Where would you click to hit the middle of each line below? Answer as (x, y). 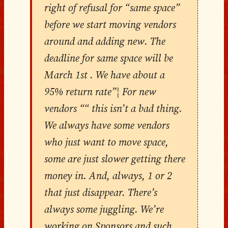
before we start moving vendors (110, 24)
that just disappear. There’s (101, 192)
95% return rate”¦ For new (100, 91)
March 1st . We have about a (104, 75)
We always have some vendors (107, 125)
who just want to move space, (106, 142)
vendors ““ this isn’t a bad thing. (113, 108)
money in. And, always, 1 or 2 (108, 175)
